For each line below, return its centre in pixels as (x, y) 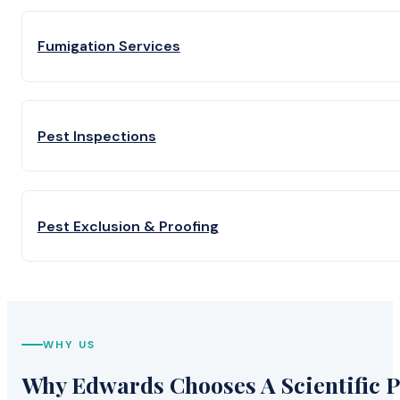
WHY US (70, 345)
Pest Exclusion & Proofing (128, 226)
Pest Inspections (96, 136)
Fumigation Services (108, 46)
